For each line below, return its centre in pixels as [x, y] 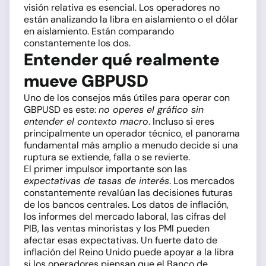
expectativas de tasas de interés [96, 181]
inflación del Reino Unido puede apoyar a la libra [129, 252]
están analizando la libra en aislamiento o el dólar [131, 20]
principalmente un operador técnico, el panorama [132, 134]
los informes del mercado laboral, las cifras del [125, 217]
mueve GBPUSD [86, 81]
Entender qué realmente [122, 60]
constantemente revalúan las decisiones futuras [128, 193]
